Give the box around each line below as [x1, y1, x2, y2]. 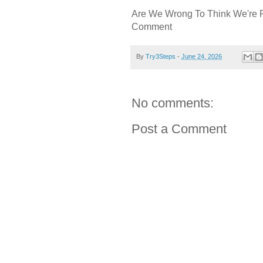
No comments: [131, 96, 214, 111]
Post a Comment [131, 122, 227, 137]
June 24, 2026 [181, 52, 222, 60]
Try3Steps [146, 52, 176, 60]
